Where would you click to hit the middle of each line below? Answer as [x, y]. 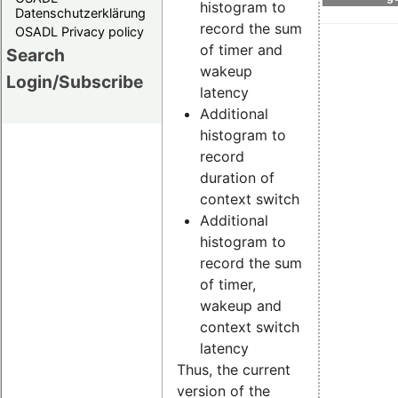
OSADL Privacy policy [80, 32]
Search [36, 56]
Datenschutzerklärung [80, 13]
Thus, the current [234, 369]
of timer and [241, 49]
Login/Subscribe [75, 82]
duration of [237, 177]
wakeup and [240, 305]
